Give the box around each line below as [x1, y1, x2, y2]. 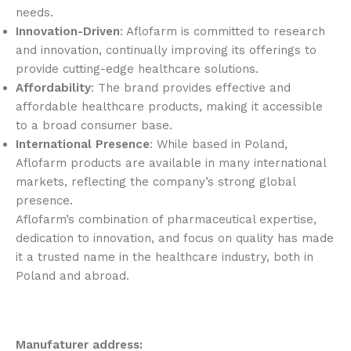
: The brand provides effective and [91, 81, 291, 96]
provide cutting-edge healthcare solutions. [16, 62, 259, 77]
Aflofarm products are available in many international [16, 156, 326, 171]
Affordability [16, 81, 91, 96]
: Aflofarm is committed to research [120, 24, 325, 39]
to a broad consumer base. [16, 118, 172, 133]
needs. [16, 5, 53, 20]
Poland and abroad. [16, 269, 129, 284]
